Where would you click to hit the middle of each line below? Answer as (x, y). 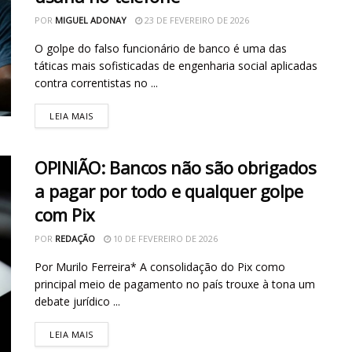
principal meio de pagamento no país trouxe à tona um (175, 284)
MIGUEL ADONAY (91, 20)
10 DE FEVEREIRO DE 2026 (164, 239)
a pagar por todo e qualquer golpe (169, 191)
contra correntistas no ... (96, 83)
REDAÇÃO (75, 239)
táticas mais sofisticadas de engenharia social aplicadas (176, 66)
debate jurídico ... (77, 302)
